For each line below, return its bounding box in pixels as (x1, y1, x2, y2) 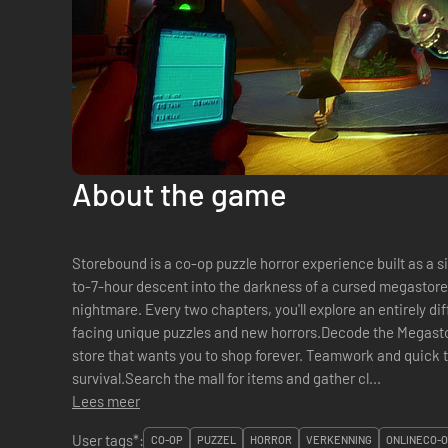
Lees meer (72, 392, 140, 410)
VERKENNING (306, 433, 372, 446)
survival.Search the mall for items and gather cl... (72, 369, 381, 387)
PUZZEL (197, 433, 236, 446)
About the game (72, 175, 287, 212)
